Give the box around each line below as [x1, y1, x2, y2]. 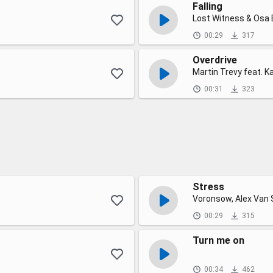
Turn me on [193, 235, 244, 246]
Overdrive [193, 54, 237, 66]
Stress [193, 181, 224, 193]
